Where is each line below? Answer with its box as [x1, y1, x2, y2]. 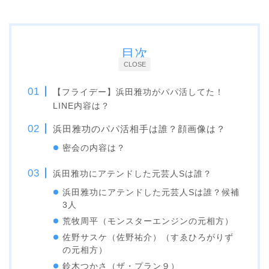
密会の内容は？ [62, 143, 126, 153]
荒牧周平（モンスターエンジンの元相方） [62, 216, 234, 226]
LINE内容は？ [53, 100, 110, 110]
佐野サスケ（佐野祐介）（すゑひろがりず [62, 232, 234, 242]
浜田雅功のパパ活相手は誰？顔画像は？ [53, 123, 226, 134]
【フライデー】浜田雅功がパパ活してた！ [53, 86, 225, 97]
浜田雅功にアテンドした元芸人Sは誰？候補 [62, 187, 240, 197]
